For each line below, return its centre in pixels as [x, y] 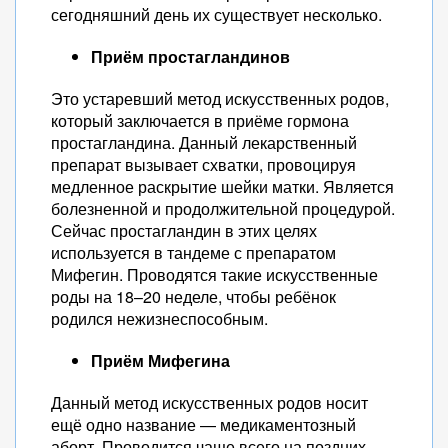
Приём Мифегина [160, 360]
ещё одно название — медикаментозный [203, 424]
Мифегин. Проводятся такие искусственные [214, 274]
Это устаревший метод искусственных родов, [220, 98]
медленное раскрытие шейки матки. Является [222, 186]
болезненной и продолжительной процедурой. [223, 208]
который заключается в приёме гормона [200, 120]
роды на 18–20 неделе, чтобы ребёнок [193, 296]
